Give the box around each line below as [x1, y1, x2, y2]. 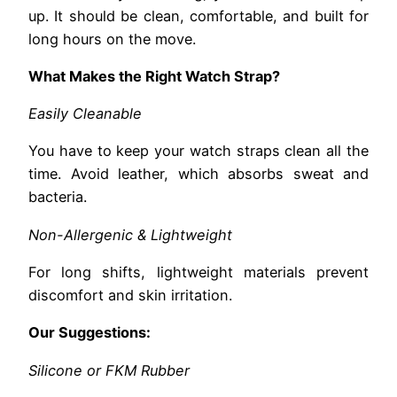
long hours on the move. [28, 29, 196, 48]
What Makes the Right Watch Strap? [28, 66, 280, 85]
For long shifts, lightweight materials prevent [28, 263, 369, 282]
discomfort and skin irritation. [28, 286, 232, 305]
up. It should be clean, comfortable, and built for [28, 6, 369, 25]
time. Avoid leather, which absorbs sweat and [28, 165, 369, 183]
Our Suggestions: [28, 323, 151, 342]
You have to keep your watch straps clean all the [28, 142, 369, 160]
